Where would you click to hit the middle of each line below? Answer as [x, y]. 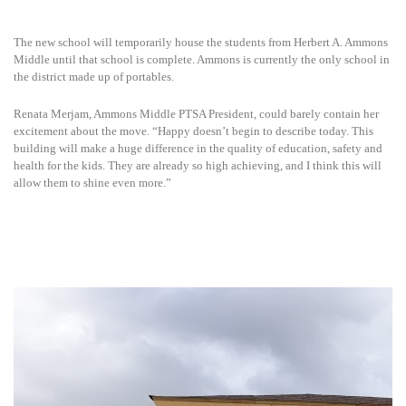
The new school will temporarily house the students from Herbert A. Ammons [201, 42]
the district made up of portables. [94, 76]
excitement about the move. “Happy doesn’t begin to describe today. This [193, 130]
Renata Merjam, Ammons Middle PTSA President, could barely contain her [196, 113]
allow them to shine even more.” [92, 182]
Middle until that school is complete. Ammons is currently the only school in [202, 59]
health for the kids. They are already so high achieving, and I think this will [198, 165]
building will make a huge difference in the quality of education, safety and [198, 148]
